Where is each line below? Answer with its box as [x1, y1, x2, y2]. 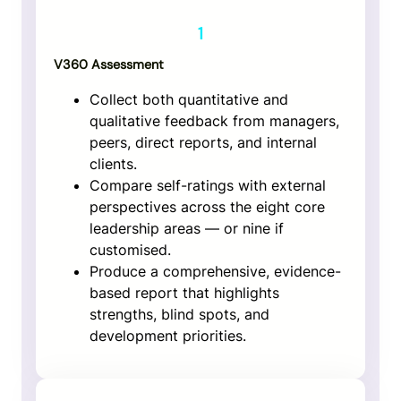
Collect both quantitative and [90, 90, 288, 108]
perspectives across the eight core [90, 197, 325, 216]
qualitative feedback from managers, [90, 111, 339, 130]
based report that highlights [90, 283, 279, 302]
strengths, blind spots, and [90, 304, 269, 323]
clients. [90, 154, 137, 173]
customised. [90, 240, 171, 259]
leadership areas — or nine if [90, 218, 284, 237]
